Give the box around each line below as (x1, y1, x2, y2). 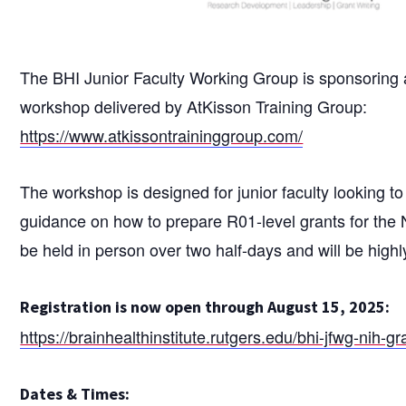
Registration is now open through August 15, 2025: (20, 295, 391, 317)
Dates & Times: (20, 382, 130, 404)
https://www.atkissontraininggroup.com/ (20, 122, 304, 147)
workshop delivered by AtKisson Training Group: (20, 93, 368, 118)
